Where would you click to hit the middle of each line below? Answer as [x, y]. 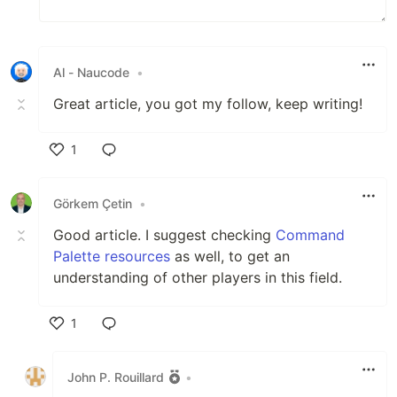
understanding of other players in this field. [198, 278]
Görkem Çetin [93, 203]
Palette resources [112, 257]
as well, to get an [230, 257]
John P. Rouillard [116, 377]
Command [310, 235]
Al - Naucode [91, 72]
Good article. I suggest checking [164, 235]
